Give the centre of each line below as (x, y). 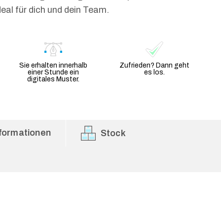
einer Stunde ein (53, 72)
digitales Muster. (53, 79)
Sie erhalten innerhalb (53, 65)
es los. (155, 72)
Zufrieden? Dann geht (155, 65)
